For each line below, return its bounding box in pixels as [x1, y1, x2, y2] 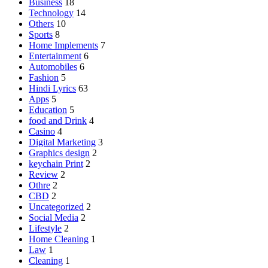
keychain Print [29, 158, 83, 169]
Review [29, 169, 58, 179]
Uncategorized [29, 201, 84, 212]
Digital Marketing [29, 136, 96, 147]
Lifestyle [29, 223, 62, 233]
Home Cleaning [29, 233, 89, 244]
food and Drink [29, 115, 87, 126]
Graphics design [29, 147, 90, 158]
